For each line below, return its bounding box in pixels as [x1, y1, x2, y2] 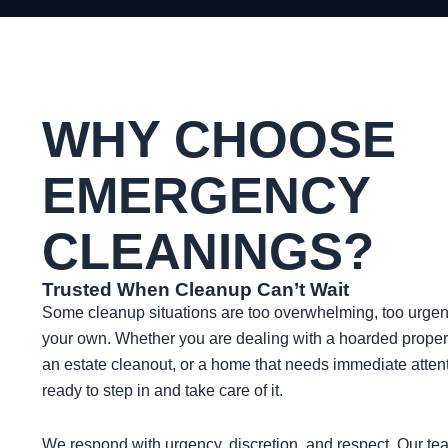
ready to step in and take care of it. [42, 382, 283, 400]
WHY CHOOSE [42, 111, 396, 169]
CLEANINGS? [42, 223, 374, 281]
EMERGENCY [42, 167, 370, 225]
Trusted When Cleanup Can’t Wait [42, 279, 349, 301]
